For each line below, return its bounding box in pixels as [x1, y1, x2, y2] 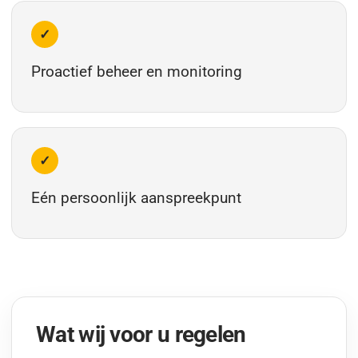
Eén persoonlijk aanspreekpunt [31, 189, 241, 207]
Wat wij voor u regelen [36, 321, 246, 348]
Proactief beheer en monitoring [31, 62, 242, 81]
